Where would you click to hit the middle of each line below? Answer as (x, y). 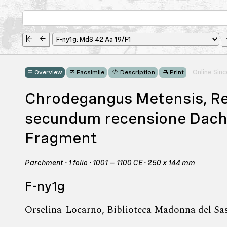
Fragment (61, 138)
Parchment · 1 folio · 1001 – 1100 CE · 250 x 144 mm (110, 163)
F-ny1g (45, 186)
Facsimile (90, 73)
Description (138, 73)
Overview (49, 73)
